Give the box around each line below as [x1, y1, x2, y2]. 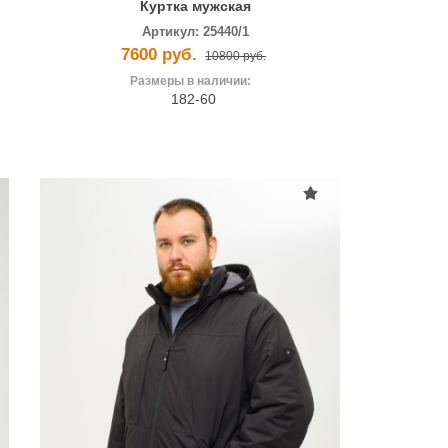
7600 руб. [121, 45, 198, 65]
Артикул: [141, 24, 203, 40]
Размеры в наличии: [129, 74, 251, 89]
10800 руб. [205, 49, 267, 64]
